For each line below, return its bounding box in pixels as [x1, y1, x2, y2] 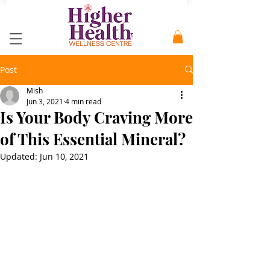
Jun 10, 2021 [40, 150, 89, 162]
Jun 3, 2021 [27, 96, 63, 106]
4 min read [65, 96, 101, 106]
